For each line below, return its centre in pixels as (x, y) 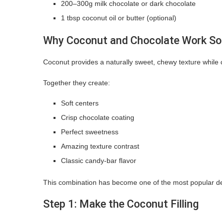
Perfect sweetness (90, 132)
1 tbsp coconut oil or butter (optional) (119, 18)
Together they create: (77, 83)
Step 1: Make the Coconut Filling (121, 204)
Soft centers (80, 103)
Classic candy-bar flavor (99, 160)
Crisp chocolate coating (98, 117)
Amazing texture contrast (100, 146)
